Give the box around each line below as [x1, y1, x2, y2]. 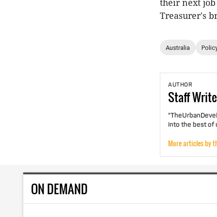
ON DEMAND [31, 180, 88, 198]
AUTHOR [168, 81, 192, 89]
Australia [166, 44, 190, 51]
